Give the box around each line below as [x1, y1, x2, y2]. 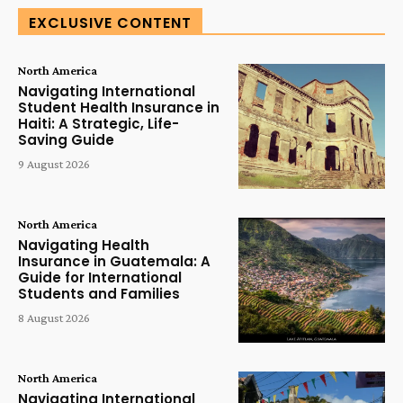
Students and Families [18, 284, 180, 304]
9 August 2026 [18, 157, 90, 172]
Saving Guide [18, 130, 114, 150]
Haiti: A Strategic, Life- [18, 114, 179, 134]
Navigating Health [18, 236, 149, 255]
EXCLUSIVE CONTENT [29, 13, 192, 34]
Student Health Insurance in [18, 98, 219, 118]
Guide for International [18, 268, 182, 288]
